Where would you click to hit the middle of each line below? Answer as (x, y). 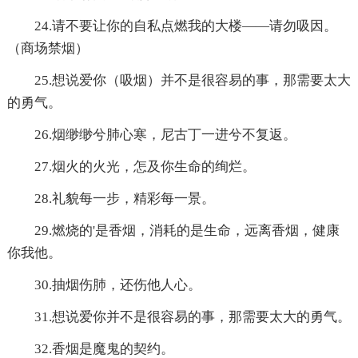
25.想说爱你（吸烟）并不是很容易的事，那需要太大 (192, 80)
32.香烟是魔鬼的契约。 (104, 348)
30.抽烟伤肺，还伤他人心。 (117, 284)
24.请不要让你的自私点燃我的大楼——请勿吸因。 (185, 26)
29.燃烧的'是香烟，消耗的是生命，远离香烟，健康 (187, 230)
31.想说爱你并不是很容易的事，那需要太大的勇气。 (192, 316)
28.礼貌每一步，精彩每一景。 (124, 198)
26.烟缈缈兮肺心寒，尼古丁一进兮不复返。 (165, 134)
